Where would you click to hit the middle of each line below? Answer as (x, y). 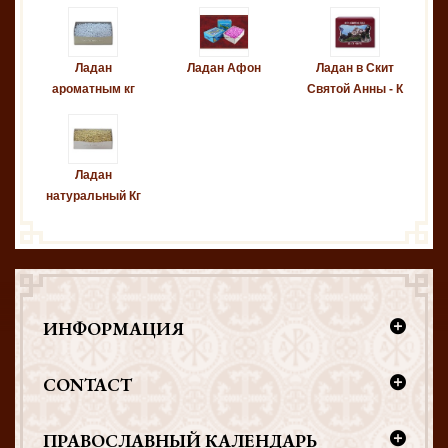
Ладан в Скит (354, 68)
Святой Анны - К (354, 89)
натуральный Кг (93, 196)
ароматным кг (93, 89)
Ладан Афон (223, 68)
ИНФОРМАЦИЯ (113, 328)
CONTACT (87, 384)
